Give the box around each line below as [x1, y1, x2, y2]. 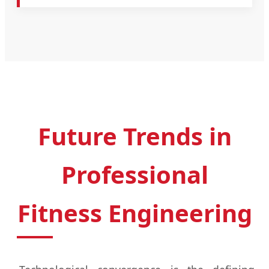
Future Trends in [37, 119, 232, 153]
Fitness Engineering [17, 196, 252, 230]
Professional [61, 158, 208, 192]
